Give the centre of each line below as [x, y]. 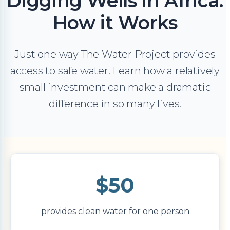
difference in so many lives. [115, 104]
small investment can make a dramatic [115, 88]
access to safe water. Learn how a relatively [115, 71]
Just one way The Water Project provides [115, 55]
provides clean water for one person [115, 212]
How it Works [115, 23]
